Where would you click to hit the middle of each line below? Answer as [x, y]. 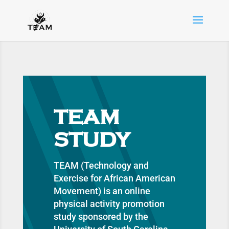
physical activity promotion [109, 204]
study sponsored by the [101, 216]
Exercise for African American [114, 178]
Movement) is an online [102, 191]
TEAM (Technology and [101, 165]
